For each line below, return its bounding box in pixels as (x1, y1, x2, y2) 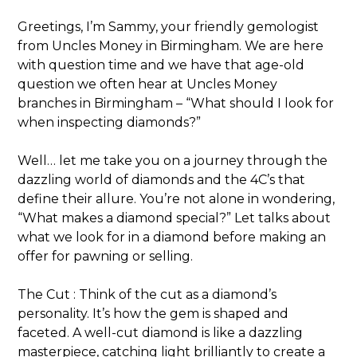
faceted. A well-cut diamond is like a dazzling (18, 325, 304, 341)
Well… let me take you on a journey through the (18, 153, 328, 169)
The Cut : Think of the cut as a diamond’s (18, 287, 277, 303)
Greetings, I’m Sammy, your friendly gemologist (18, 19, 320, 35)
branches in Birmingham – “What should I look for (18, 96, 335, 112)
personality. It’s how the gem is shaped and (18, 306, 289, 322)
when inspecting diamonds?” (18, 115, 202, 131)
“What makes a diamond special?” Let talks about (18, 210, 331, 226)
